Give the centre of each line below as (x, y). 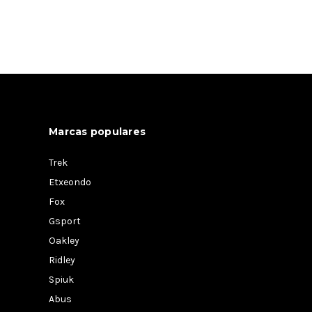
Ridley (62, 260)
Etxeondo (70, 182)
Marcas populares (97, 132)
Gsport (65, 221)
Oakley (64, 241)
